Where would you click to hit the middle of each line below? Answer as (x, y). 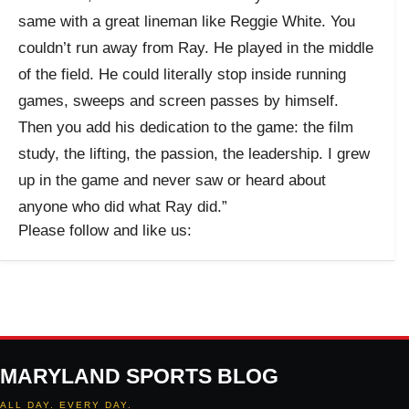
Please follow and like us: (105, 230)
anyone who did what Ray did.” (123, 206)
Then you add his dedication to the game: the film (186, 127)
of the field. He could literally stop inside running (182, 74)
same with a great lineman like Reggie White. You (187, 21)
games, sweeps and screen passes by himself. (178, 100)
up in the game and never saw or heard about (172, 180)
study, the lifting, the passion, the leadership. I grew (194, 153)
